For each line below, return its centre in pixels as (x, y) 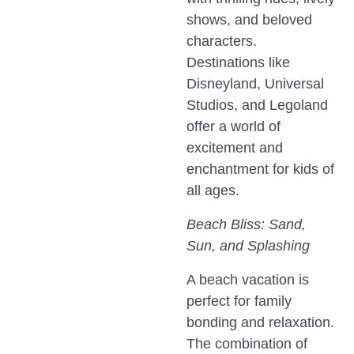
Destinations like (238, 62)
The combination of (247, 344)
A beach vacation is (248, 280)
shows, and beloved (249, 20)
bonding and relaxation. (260, 322)
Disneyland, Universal (255, 84)
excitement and (235, 148)
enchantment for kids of (260, 169)
